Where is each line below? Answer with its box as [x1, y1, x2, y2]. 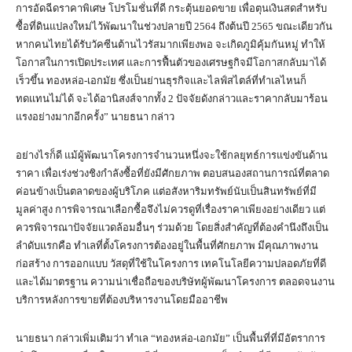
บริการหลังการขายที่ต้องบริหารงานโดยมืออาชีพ [16, 294, 228, 306]
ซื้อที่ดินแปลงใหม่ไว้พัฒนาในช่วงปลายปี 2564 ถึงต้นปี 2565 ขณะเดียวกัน [16, 20, 332, 33]
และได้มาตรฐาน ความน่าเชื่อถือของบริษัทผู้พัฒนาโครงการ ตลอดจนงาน [16, 276, 335, 288]
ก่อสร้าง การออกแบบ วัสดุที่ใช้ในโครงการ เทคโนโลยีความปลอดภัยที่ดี [16, 258, 326, 270]
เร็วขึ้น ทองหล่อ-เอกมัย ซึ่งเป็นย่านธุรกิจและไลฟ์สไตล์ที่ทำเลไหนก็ [16, 75, 306, 87]
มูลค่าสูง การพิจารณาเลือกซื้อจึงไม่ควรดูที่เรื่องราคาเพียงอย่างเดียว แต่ [16, 203, 325, 216]
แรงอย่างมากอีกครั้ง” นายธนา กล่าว [16, 111, 174, 123]
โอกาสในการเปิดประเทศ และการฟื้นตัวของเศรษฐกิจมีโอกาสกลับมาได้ [16, 57, 326, 69]
